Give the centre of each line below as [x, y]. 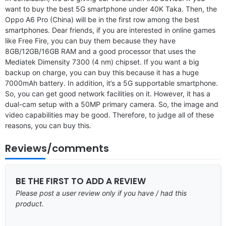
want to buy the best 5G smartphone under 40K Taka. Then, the [111, 9]
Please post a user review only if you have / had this [101, 193]
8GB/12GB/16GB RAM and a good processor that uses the [100, 51]
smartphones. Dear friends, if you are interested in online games [110, 30]
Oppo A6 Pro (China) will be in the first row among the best [102, 19]
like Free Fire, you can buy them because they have [90, 40]
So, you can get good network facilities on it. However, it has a [108, 93]
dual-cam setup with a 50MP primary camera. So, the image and [112, 104]
